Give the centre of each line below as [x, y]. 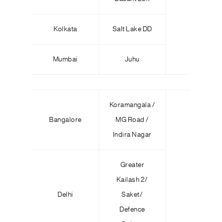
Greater [132, 165]
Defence [132, 210]
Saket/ [132, 195]
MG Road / [132, 120]
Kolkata [65, 29]
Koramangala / [132, 105]
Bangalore [65, 120]
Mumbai [65, 59]
